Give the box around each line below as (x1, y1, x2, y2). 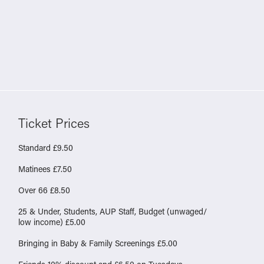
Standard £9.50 (18, 142, 73, 154)
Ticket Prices (18, 114, 90, 132)
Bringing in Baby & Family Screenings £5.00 (18, 237, 177, 249)
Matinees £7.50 (18, 163, 72, 175)
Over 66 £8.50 (18, 184, 70, 196)
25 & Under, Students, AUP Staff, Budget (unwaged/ (18, 206, 207, 217)
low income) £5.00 (18, 216, 85, 228)
